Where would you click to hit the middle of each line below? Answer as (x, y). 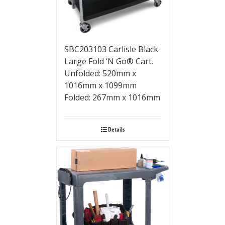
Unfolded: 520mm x (100, 73)
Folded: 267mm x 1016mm (112, 97)
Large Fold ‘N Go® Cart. (108, 61)
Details (116, 129)
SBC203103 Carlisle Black (111, 49)
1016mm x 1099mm (100, 85)
